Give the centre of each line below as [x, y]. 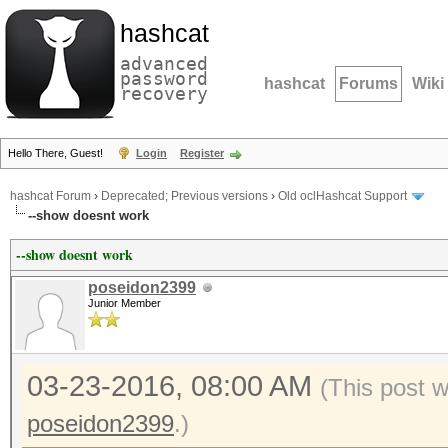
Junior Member [124, 303]
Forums [368, 83]
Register [202, 153]
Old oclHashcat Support [342, 196]
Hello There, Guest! [57, 153]
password [164, 78]
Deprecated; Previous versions [184, 196]
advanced [164, 63]
